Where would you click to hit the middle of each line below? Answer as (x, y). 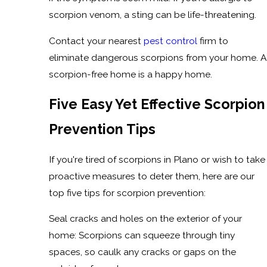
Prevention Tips (102, 129)
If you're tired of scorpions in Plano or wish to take (157, 159)
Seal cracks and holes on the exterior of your (145, 219)
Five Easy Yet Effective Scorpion (157, 104)
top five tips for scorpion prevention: (127, 193)
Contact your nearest (96, 41)
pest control (170, 41)
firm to (212, 41)
